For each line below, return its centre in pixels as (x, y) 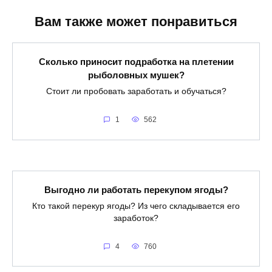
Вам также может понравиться (136, 22)
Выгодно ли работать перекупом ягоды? (136, 189)
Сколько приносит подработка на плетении (136, 61)
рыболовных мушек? (136, 75)
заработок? (136, 218)
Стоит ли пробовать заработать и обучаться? (136, 91)
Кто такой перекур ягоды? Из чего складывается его (136, 206)
